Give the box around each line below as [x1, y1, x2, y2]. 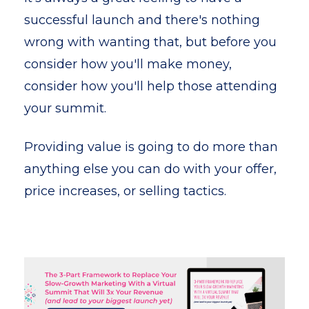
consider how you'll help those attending [24, 79, 277, 94]
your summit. [24, 101, 106, 116]
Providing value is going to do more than [24, 139, 278, 154]
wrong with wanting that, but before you [24, 34, 277, 50]
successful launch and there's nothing [24, 12, 260, 28]
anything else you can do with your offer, [24, 161, 277, 177]
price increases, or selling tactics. [24, 183, 226, 199]
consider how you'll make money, [24, 57, 232, 72]
